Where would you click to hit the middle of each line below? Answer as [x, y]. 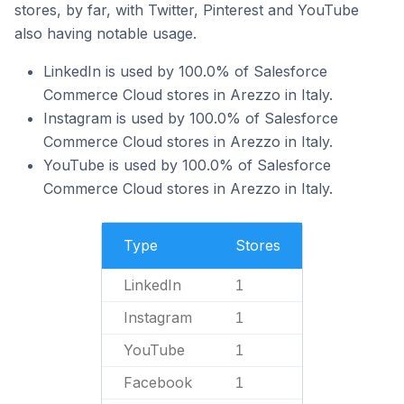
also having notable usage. [106, 33]
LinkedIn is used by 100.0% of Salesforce [185, 71]
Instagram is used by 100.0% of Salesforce [191, 118]
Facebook [158, 382]
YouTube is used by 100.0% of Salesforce [187, 165]
